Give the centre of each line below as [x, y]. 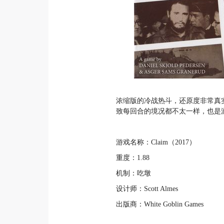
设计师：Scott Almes [147, 189]
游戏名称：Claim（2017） [156, 142]
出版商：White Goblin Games [160, 204]
